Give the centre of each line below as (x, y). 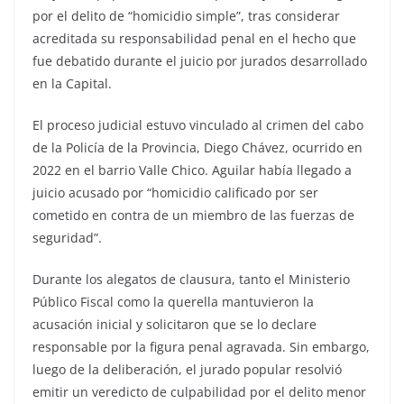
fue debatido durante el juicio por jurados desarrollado (200, 61)
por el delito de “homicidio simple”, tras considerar (186, 16)
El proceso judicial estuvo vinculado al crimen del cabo (198, 125)
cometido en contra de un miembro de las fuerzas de (193, 216)
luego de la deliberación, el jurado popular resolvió (187, 370)
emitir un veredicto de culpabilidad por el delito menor (199, 392)
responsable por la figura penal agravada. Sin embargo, (201, 347)
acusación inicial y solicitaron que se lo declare (174, 325)
